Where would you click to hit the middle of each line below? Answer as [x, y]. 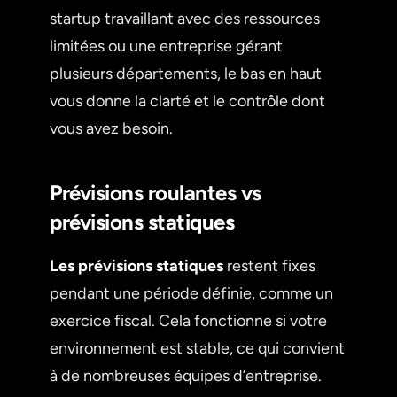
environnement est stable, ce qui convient [197, 348]
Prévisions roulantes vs [156, 192]
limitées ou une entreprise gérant [166, 46]
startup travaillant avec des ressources [185, 18]
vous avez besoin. [111, 128]
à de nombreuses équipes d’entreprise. [186, 375]
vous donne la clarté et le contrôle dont [187, 101]
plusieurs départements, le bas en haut [186, 73]
